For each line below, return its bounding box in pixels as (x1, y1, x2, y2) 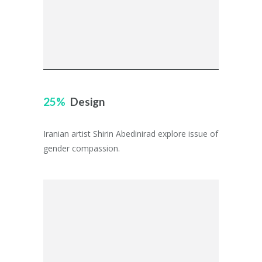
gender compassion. (43, 143, 120, 154)
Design (70, 95, 105, 108)
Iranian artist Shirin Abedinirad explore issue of (43, 128, 218, 139)
